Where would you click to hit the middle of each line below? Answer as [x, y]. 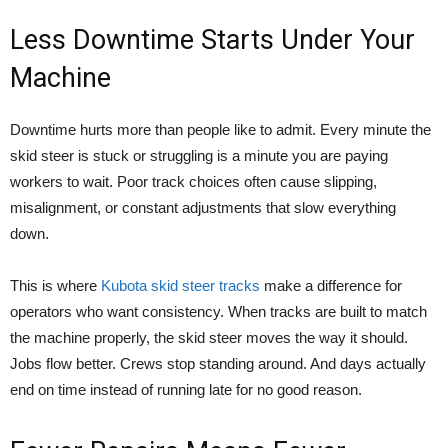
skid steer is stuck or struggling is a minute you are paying [199, 155]
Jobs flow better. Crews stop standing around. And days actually [218, 363]
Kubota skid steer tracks [180, 285]
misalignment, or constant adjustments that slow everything [203, 207]
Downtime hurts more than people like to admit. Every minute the [220, 129]
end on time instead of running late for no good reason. [186, 389]
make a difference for [331, 285]
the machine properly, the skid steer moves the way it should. [209, 337]
